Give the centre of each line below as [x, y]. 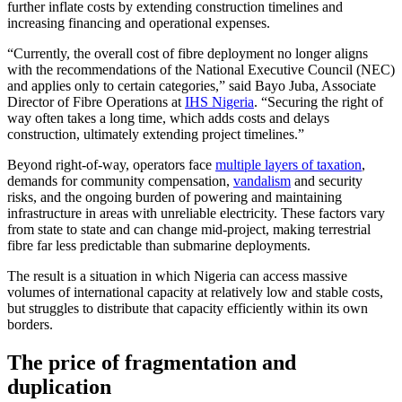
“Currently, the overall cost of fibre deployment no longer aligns [188, 54]
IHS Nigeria [219, 102]
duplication [59, 387]
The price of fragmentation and [152, 363]
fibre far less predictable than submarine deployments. [159, 246]
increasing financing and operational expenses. [139, 23]
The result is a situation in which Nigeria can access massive [177, 276]
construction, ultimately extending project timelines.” [156, 135]
